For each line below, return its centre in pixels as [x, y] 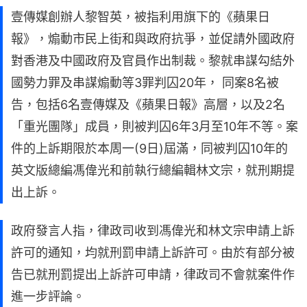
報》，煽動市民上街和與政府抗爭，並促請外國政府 [153, 38]
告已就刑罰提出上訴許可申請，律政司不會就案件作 [153, 274]
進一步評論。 [48, 296]
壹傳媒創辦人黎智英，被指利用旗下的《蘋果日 [140, 16]
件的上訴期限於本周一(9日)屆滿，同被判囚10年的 [149, 148]
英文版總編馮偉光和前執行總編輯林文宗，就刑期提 [153, 170]
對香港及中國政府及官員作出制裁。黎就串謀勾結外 [153, 60]
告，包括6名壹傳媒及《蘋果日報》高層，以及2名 [148, 104]
